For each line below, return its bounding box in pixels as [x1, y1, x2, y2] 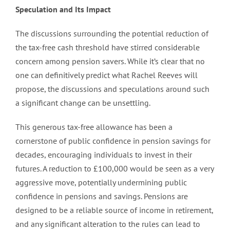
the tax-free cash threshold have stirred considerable [15, 42, 200, 52]
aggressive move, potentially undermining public [15, 177, 187, 187]
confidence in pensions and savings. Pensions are [15, 190, 188, 201]
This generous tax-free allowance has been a [15, 121, 172, 132]
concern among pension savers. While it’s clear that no [15, 55, 205, 66]
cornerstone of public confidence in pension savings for [15, 135, 210, 146]
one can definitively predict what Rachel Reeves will [15, 69, 198, 80]
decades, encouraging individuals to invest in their [15, 149, 192, 160]
